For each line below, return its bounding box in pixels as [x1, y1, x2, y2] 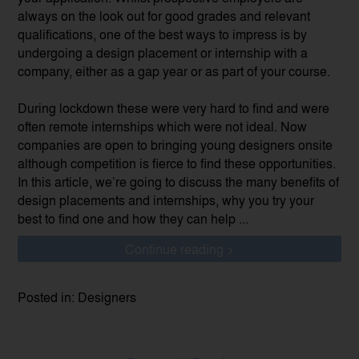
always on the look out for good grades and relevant [18, 6, 311, 26]
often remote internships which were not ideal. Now [18, 117, 308, 136]
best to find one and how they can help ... [18, 209, 249, 228]
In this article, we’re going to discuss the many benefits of [18, 172, 340, 192]
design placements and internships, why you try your [18, 191, 315, 210]
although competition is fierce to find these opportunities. [18, 154, 337, 173]
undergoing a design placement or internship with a [18, 43, 309, 63]
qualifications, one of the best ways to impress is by [18, 25, 308, 44]
